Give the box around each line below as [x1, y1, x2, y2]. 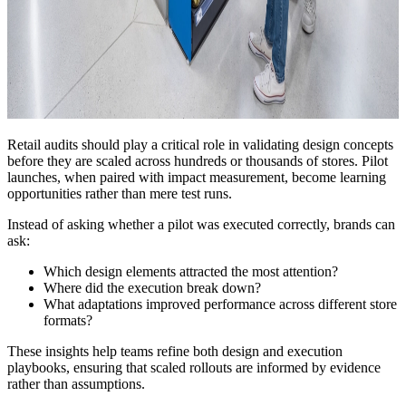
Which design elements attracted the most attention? [43, 263, 338, 279]
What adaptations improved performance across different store [43, 295, 397, 312]
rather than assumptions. [7, 375, 145, 391]
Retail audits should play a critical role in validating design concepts [7, 136, 393, 152]
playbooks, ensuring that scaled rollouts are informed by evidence [7, 359, 381, 375]
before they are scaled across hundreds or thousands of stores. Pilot [7, 152, 388, 169]
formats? [43, 312, 92, 328]
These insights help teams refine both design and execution [7, 343, 343, 359]
